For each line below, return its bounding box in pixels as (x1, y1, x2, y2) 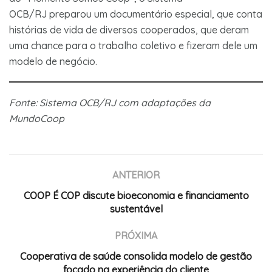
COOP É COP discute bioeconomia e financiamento (23, 189, 249, 202)
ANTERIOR (112, 168, 160, 181)
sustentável (109, 202, 163, 215)
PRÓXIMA (115, 229, 157, 242)
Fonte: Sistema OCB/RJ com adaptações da (9, 96, 211, 109)
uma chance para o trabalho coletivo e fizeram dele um (9, 39, 257, 52)
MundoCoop (9, 112, 64, 124)
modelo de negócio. (9, 55, 97, 67)
